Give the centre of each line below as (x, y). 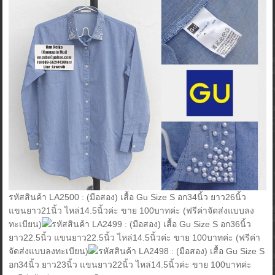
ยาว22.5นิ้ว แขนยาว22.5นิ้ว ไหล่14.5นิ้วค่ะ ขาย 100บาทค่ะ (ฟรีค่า (135, 237)
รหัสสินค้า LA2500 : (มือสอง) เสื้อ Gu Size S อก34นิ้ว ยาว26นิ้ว (128, 197)
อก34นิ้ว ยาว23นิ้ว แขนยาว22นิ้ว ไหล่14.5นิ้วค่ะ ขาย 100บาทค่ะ (130, 264)
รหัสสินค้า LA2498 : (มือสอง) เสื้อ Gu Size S (182, 251)
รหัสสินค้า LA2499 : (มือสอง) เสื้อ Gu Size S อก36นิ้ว (152, 224)
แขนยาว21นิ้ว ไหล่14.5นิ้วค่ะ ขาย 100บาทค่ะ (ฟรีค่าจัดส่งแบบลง (132, 210)
